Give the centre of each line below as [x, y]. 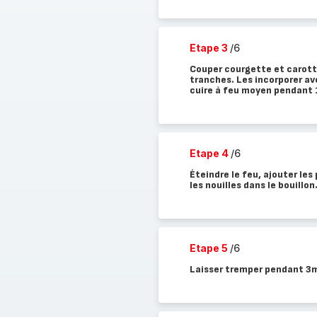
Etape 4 [210, 153]
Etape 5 [209, 248]
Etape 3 [209, 48]
